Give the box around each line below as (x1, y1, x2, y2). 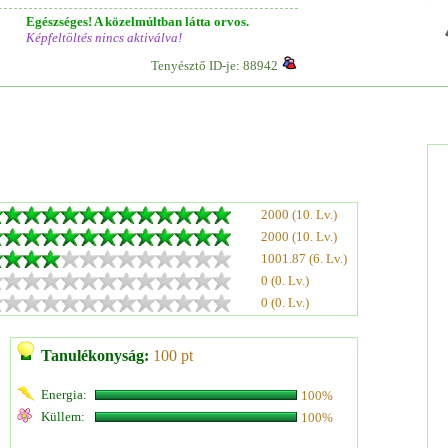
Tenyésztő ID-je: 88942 (151, 58, 278, 73)
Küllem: (41, 409, 85, 424)
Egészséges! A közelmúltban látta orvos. (26, 14, 249, 29)
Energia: (41, 387, 87, 402)
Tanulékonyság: (41, 347, 149, 364)
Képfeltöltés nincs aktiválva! (26, 30, 182, 45)
